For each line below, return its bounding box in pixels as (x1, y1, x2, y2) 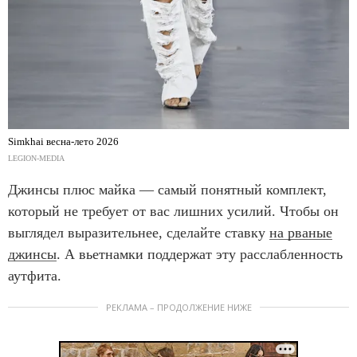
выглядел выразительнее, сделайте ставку (8, 224, 269, 241)
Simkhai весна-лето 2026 (8, 135, 119, 147)
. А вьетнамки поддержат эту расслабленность (57, 245, 343, 262)
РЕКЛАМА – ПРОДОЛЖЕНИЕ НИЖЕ (105, 300, 252, 313)
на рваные (269, 224, 332, 241)
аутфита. (8, 267, 61, 284)
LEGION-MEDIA (8, 153, 65, 163)
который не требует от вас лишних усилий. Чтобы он (8, 202, 339, 219)
